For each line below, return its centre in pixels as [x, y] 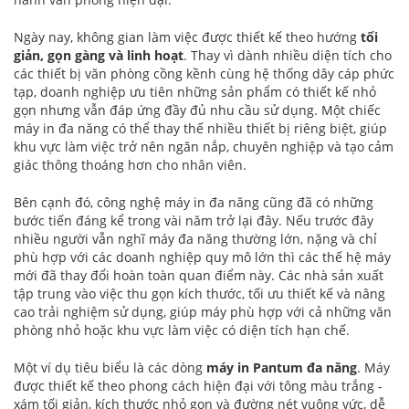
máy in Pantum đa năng [282, 368]
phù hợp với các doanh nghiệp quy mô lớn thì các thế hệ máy [202, 257]
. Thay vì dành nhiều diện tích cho [288, 56]
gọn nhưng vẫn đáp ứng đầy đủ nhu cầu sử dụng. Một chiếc [197, 110]
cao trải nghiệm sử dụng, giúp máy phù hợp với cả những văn [203, 312]
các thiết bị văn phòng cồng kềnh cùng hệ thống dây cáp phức [204, 74]
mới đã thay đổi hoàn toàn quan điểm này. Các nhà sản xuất [199, 276]
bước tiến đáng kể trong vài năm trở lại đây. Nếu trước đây [194, 221]
